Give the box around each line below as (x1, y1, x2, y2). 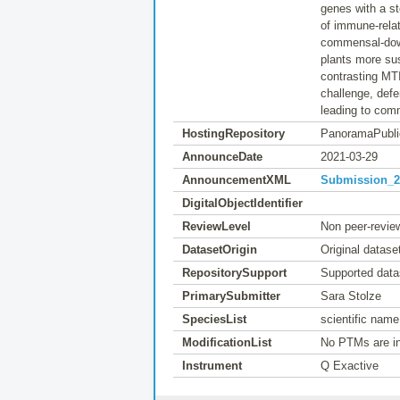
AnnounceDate (182, 150, 262, 163)
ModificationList (182, 336, 271, 349)
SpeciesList (182, 312, 246, 326)
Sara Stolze (321, 289, 381, 303)
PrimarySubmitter (182, 289, 280, 303)
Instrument (182, 359, 242, 372)
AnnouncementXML (182, 173, 291, 187)
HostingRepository (182, 127, 285, 140)
